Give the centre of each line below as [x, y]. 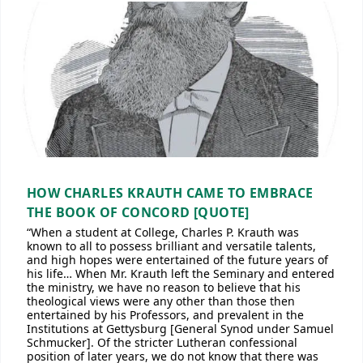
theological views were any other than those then [161, 301]
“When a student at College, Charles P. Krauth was [163, 232]
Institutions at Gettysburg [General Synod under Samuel [180, 329]
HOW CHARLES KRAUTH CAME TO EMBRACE [170, 193]
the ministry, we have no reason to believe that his [164, 287]
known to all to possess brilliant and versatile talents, [171, 246]
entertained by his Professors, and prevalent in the [165, 315]
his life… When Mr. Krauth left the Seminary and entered [181, 273]
